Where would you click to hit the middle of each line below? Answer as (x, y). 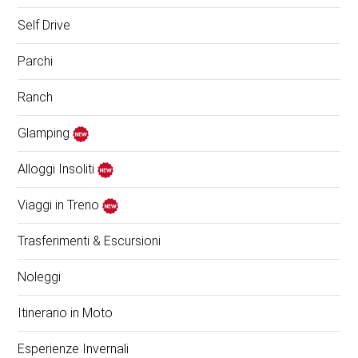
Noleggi (40, 277)
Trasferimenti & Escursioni (89, 241)
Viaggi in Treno (60, 205)
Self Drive (44, 26)
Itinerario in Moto (66, 313)
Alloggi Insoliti (58, 169)
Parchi (36, 62)
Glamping (46, 133)
